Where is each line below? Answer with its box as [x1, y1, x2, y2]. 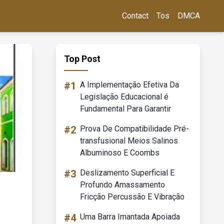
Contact [122, 11, 148, 20]
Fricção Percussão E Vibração [80, 192, 184, 201]
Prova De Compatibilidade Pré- [80, 124, 189, 133]
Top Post [64, 53, 100, 64]
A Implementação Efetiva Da [80, 80, 179, 89]
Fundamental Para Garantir [80, 104, 171, 113]
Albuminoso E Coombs [80, 148, 159, 157]
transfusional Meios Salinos [80, 136, 178, 145]
